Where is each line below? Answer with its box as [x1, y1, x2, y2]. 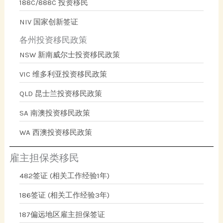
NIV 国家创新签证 [19, 17, 79, 26]
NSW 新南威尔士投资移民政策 [19, 50, 120, 59]
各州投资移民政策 [19, 34, 88, 45]
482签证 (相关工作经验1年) [19, 171, 110, 180]
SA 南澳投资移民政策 [19, 108, 91, 117]
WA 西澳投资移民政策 [19, 127, 93, 137]
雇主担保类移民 [9, 152, 80, 164]
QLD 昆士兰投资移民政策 [19, 89, 103, 98]
